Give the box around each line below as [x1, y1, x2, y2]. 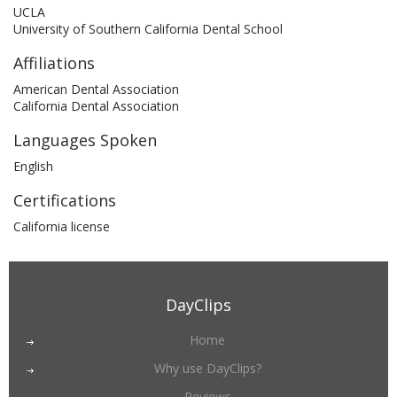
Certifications [13, 190, 116, 211]
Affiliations [13, 52, 95, 74]
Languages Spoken [13, 129, 157, 151]
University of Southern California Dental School [13, 20, 283, 37]
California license [13, 218, 110, 235]
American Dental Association [13, 81, 179, 97]
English [13, 158, 53, 175]
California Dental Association [13, 97, 179, 114]
